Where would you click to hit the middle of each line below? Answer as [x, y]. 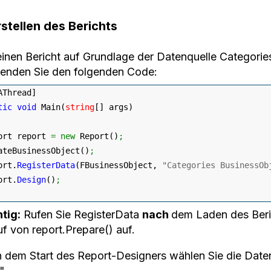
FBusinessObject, [121, 165]
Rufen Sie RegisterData [81, 215]
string [80, 107]
